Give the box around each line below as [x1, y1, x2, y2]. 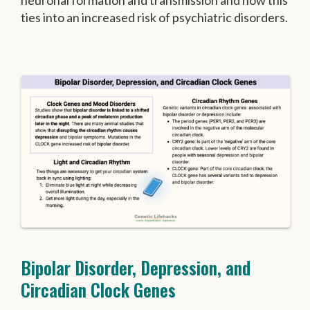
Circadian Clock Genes [21, 276, 176, 302]
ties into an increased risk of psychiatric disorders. [21, 10, 288, 26]
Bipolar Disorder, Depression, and [21, 254, 250, 280]
